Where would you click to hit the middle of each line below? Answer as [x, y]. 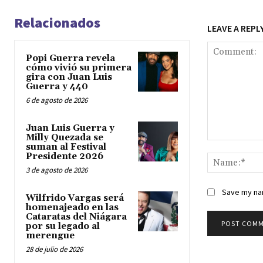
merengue [50, 236]
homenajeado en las [72, 208]
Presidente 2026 [65, 157]
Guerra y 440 [57, 87]
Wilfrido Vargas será [75, 198]
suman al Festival [66, 147]
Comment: [226, 146]
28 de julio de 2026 [54, 249]
